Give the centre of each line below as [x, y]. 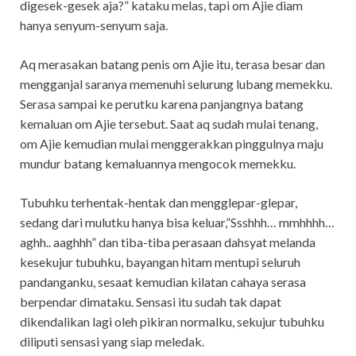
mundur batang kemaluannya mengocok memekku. [158, 163]
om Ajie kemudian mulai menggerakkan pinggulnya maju [172, 143]
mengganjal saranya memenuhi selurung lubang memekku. [176, 83]
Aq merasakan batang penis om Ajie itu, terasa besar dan [172, 64]
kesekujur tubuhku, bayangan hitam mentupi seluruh [160, 261]
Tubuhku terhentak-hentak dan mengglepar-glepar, [159, 202]
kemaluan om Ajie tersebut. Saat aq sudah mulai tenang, [169, 123]
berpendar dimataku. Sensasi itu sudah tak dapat [151, 301]
